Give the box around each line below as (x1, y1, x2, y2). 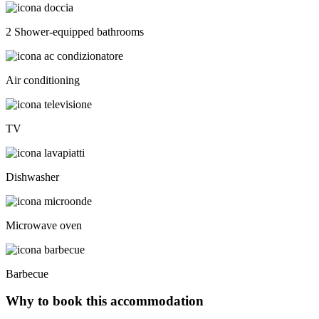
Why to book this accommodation (6, 293, 204, 309)
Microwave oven (6, 219, 82, 231)
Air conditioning (6, 73, 80, 86)
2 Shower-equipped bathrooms (6, 25, 144, 38)
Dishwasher (6, 170, 59, 183)
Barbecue (6, 267, 48, 280)
